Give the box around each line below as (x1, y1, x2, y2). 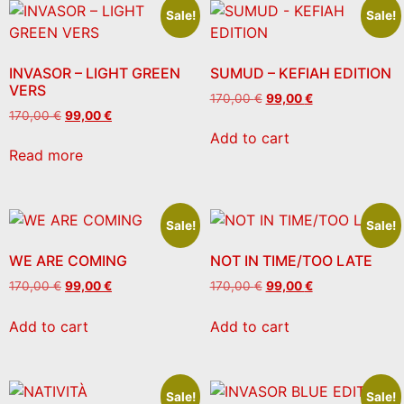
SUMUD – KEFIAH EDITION (209, 63, 391, 82)
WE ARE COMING (9, 252, 127, 271)
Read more (9, 146, 83, 165)
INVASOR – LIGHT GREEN (9, 63, 180, 82)
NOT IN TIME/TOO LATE (209, 252, 372, 271)
